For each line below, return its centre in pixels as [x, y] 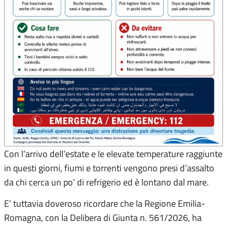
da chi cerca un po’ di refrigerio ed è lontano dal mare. [106, 182]
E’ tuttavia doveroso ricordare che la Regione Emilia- [105, 203]
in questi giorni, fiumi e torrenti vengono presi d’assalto [109, 168]
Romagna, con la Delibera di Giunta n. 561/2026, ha [103, 217]
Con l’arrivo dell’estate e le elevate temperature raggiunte [113, 154]
